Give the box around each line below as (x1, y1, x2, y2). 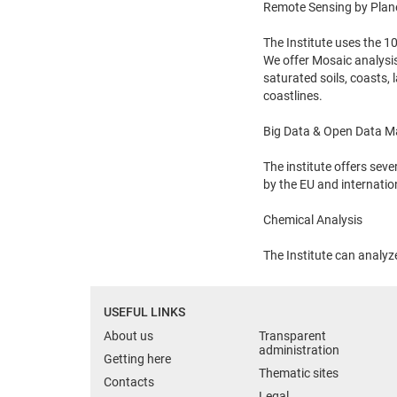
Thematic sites (259, 365, 339, 380)
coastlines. (263, 88, 323, 103)
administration (259, 342, 339, 357)
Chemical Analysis (263, 212, 362, 227)
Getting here (104, 351, 171, 366)
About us (104, 328, 153, 343)
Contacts (104, 374, 154, 389)
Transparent (259, 328, 326, 343)
